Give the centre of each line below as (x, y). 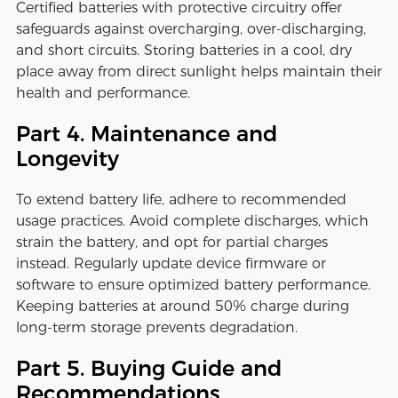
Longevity (67, 159)
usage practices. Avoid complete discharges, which (192, 221)
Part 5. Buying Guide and (148, 369)
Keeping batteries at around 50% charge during (182, 306)
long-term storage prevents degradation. (156, 328)
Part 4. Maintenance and (146, 134)
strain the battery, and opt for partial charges (171, 243)
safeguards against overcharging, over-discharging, (191, 29)
